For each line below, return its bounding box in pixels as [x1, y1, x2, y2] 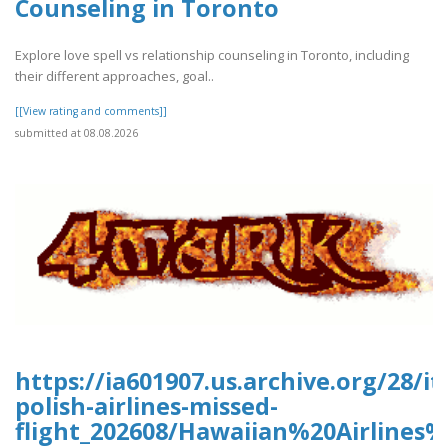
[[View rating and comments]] [15, 103, 167, 118]
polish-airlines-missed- [15, 389, 278, 422]
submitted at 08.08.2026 [15, 125, 138, 140]
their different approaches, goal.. [15, 66, 214, 85]
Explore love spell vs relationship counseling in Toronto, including [15, 45, 409, 64]
